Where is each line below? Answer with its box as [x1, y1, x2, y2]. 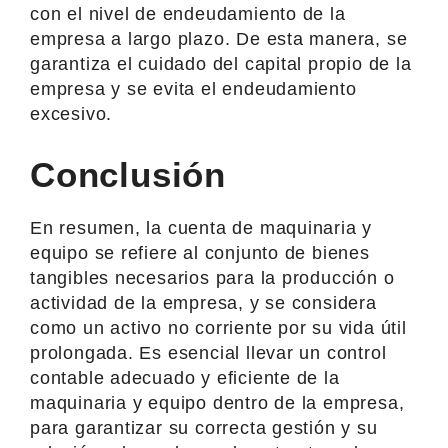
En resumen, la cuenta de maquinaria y [30, 217, 373, 238]
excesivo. [30, 103, 113, 124]
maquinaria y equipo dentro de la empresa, [30, 392, 405, 413]
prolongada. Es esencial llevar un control [30, 342, 387, 363]
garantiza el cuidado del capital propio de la [30, 53, 412, 74]
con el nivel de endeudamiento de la [30, 3, 346, 24]
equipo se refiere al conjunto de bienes [30, 242, 370, 263]
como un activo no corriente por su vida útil [30, 317, 407, 338]
